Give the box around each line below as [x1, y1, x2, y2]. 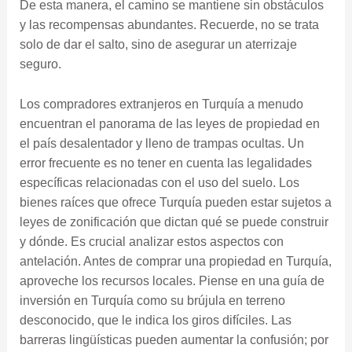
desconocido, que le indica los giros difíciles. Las [19, 313, 291, 327]
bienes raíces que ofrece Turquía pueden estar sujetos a [19, 195, 332, 209]
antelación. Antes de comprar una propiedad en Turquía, [19, 254, 332, 268]
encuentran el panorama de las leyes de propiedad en [19, 116, 320, 130]
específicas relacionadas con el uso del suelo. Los [19, 175, 299, 189]
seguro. [19, 57, 61, 71]
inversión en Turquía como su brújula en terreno [19, 293, 285, 307]
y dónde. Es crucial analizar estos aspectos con [19, 234, 284, 248]
